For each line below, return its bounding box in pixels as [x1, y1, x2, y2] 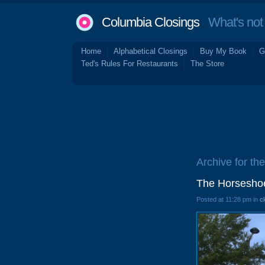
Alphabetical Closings [114, 47, 188, 56]
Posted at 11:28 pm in [196, 196, 260, 203]
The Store [190, 59, 224, 68]
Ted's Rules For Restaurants [81, 59, 178, 68]
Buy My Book [200, 47, 247, 56]
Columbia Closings [102, 15, 199, 30]
